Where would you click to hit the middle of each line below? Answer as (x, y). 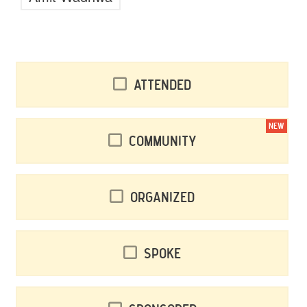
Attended (162, 86)
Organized (162, 198)
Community (162, 142)
